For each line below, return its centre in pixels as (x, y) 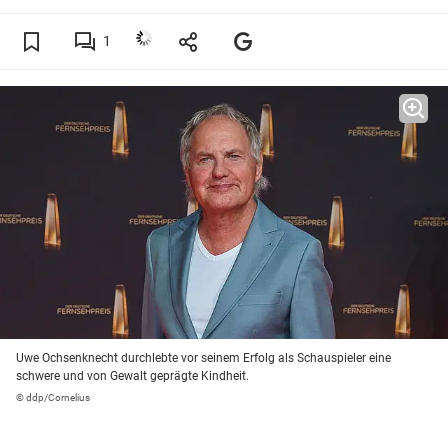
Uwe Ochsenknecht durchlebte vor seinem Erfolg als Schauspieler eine (203, 358)
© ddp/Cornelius (53, 398)
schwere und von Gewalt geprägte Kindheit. (132, 376)
